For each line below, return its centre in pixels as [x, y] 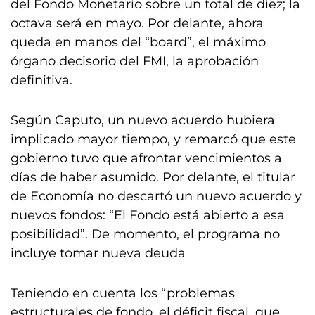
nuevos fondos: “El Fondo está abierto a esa [148, 215]
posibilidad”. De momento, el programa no [145, 234]
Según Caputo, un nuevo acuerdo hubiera [143, 120]
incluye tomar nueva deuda [98, 253]
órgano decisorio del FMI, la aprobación [135, 61]
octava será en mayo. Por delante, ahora [137, 23]
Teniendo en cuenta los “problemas [123, 293]
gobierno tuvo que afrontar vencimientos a [146, 158]
